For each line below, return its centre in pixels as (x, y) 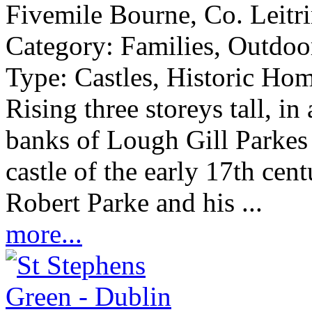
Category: (63, 45)
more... (44, 233)
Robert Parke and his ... (134, 202)
